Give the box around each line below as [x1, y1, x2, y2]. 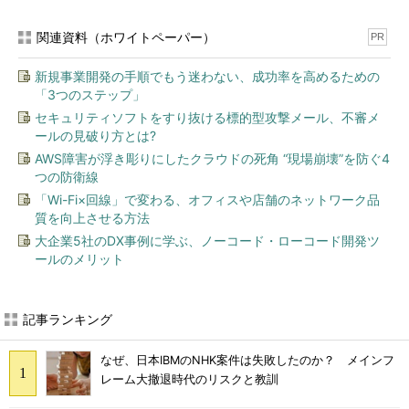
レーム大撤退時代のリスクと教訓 [100, 372, 278, 387]
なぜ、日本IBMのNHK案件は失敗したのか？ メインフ [100, 353, 394, 368]
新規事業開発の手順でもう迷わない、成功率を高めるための [35, 68, 380, 84]
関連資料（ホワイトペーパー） [37, 29, 215, 45]
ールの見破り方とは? [35, 128, 156, 143]
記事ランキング [23, 311, 112, 327]
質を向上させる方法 [35, 210, 150, 225]
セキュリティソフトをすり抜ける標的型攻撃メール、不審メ [35, 110, 380, 125]
